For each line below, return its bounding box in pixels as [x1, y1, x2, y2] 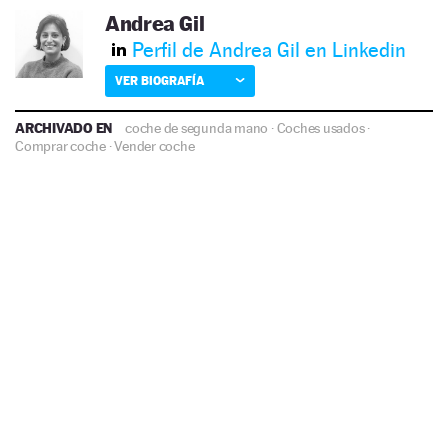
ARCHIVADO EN [15, 118, 116, 136]
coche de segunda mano [125, 119, 269, 136]
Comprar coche [15, 137, 107, 154]
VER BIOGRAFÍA [115, 72, 204, 88]
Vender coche [114, 137, 195, 154]
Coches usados [276, 119, 365, 136]
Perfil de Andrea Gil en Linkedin [132, 37, 406, 62]
